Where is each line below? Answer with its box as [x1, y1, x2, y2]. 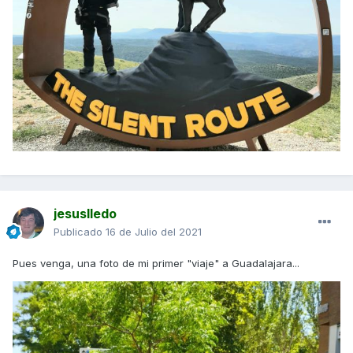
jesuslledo [54, 206, 117, 222]
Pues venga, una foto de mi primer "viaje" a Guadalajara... [13, 257, 299, 270]
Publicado [54, 225, 106, 239]
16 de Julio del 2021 [106, 225, 202, 239]
